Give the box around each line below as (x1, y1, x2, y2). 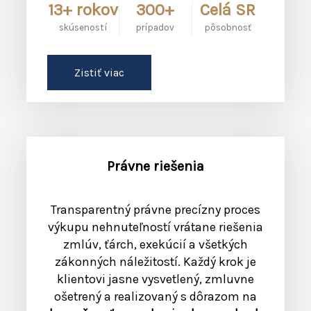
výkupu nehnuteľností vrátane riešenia (48, 219, 263, 234)
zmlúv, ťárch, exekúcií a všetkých (63, 237, 248, 251)
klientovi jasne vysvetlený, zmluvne (57, 271, 254, 286)
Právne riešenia (107, 158, 204, 175)
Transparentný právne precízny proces (51, 202, 260, 217)
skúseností (58, 22, 108, 33)
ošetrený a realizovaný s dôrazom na (54, 289, 257, 303)
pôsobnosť (204, 22, 251, 33)
